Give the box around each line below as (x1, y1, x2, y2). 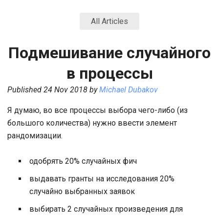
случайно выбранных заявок (29, 187, 135, 196)
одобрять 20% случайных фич (29, 156, 137, 166)
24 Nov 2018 (44, 85, 88, 94)
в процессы (66, 64, 153, 83)
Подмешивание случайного (8, 44, 211, 62)
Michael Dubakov (99, 85, 158, 94)
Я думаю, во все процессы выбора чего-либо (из (7, 106, 188, 115)
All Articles (91, 17, 128, 26)
